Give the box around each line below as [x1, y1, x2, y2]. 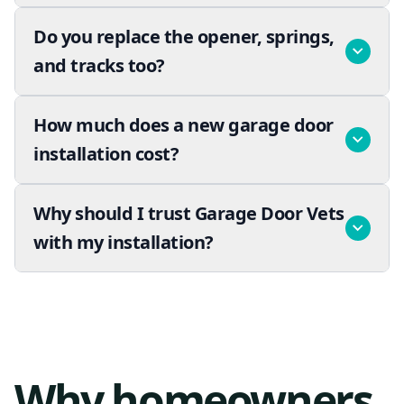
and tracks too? [33, 53, 165, 78]
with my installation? [33, 230, 214, 254]
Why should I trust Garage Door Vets [33, 201, 344, 225]
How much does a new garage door [33, 113, 334, 137]
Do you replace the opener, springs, [33, 24, 335, 49]
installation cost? [33, 142, 179, 166]
